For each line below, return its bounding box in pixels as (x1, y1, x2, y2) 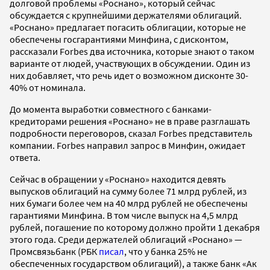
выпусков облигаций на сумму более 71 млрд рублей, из (10, 184, 246, 197)
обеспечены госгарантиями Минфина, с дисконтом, (10, 33, 228, 45)
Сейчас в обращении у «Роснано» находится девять (10, 172, 226, 185)
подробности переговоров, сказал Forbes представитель (10, 127, 253, 139)
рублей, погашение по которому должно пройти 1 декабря (10, 221, 260, 233)
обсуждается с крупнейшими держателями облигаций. (10, 8, 242, 21)
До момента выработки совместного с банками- (10, 102, 212, 115)
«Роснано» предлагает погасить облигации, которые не (10, 20, 246, 33)
